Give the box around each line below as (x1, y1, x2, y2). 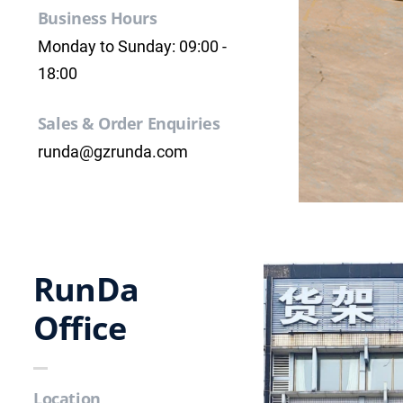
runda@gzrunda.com (37, 142, 188, 162)
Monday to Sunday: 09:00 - (37, 37, 227, 57)
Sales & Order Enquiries (37, 112, 220, 135)
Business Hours (37, 7, 157, 30)
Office (33, 305, 126, 350)
